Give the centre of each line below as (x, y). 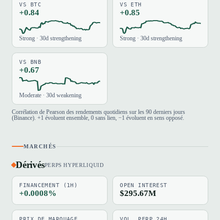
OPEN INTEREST (144, 186)
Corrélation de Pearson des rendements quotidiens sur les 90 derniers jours (98, 112)
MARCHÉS (40, 147)
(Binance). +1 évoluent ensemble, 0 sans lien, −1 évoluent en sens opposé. (98, 118)
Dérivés (30, 165)
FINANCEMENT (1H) (49, 186)
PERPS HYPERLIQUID (74, 165)
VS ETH (131, 5)
